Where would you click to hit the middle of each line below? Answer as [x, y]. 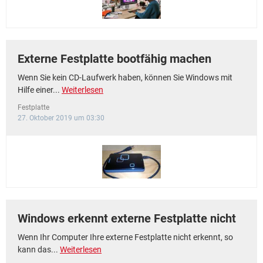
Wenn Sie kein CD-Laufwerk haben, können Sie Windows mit [125, 77]
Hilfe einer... [40, 90]
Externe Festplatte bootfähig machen [114, 59]
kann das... [39, 249]
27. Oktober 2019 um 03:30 [61, 118]
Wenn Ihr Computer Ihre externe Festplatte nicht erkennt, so [125, 237]
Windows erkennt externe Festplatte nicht [127, 218]
